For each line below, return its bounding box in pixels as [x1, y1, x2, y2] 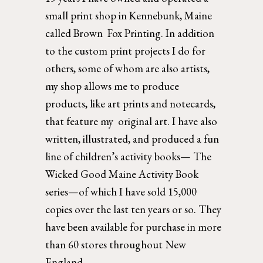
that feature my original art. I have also [45, 114, 218, 129]
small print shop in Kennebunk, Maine [45, 8, 213, 23]
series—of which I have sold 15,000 [45, 184, 197, 200]
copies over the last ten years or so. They [45, 202, 222, 217]
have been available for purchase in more [45, 220, 222, 235]
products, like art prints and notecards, [45, 96, 216, 112]
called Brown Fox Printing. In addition [45, 26, 215, 41]
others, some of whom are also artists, [45, 61, 210, 76]
